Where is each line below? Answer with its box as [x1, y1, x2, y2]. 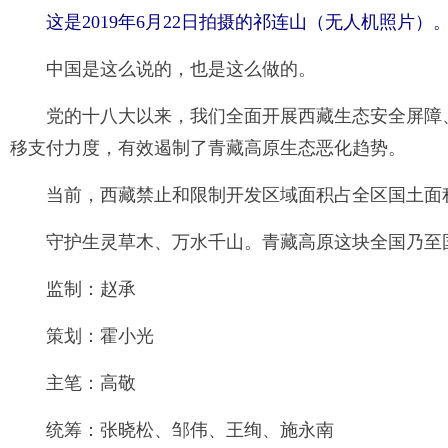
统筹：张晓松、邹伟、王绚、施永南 [46, 420, 334, 441]
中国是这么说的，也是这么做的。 [46, 59, 316, 80]
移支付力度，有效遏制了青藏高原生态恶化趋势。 [10, 138, 406, 159]
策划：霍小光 [46, 326, 154, 347]
